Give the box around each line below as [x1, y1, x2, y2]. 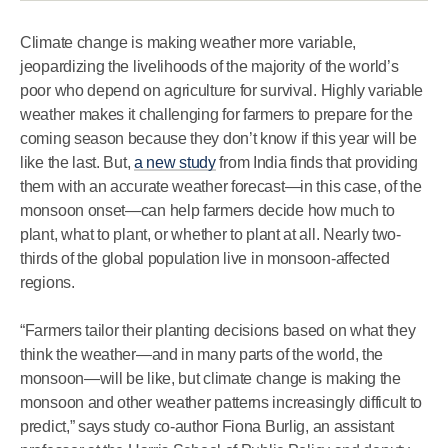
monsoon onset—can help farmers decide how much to [20, 202, 395, 219]
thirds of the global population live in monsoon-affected [20, 250, 390, 267]
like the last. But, [20, 154, 134, 171]
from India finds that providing [215, 154, 419, 171]
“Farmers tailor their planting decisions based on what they [20, 322, 416, 339]
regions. [20, 274, 75, 291]
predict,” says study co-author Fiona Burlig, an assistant [20, 418, 394, 435]
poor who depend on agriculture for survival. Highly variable [20, 82, 424, 99]
